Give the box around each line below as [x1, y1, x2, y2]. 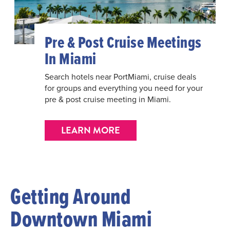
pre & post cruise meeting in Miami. [44, 93, 171, 105]
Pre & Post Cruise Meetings [44, 30, 202, 54]
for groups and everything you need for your [44, 82, 203, 94]
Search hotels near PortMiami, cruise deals [44, 71, 196, 83]
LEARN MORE [61, 124, 120, 138]
